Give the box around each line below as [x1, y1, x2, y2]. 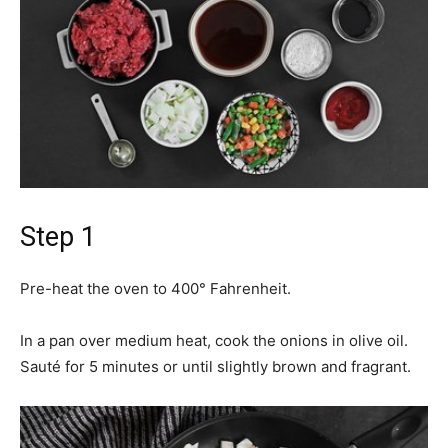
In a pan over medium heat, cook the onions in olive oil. [20, 331, 408, 350]
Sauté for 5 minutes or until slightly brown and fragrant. [20, 357, 411, 376]
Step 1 [20, 221, 96, 253]
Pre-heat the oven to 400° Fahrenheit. [20, 279, 291, 298]
